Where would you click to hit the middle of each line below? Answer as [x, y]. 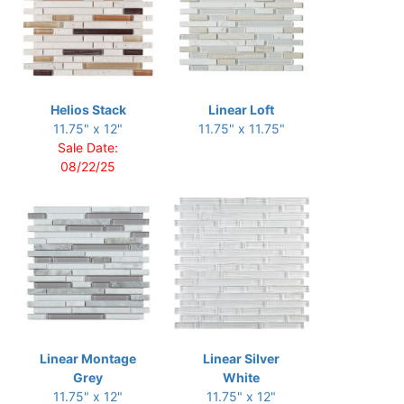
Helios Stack [88, 110]
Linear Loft [241, 110]
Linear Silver [241, 359]
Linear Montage [88, 359]
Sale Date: [88, 148]
